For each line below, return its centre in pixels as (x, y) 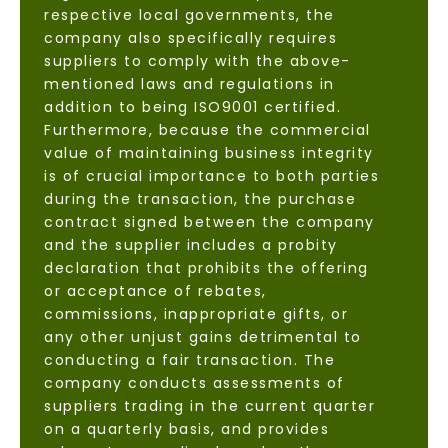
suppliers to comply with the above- (197, 61)
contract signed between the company (209, 222)
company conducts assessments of (194, 383)
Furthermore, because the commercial (207, 130)
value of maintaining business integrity (209, 153)
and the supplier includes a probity (191, 245)
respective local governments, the (189, 15)
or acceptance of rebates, (155, 291)
